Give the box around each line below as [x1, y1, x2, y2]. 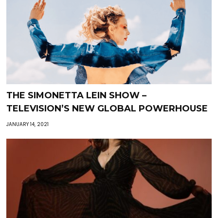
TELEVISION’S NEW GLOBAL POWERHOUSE [6, 103, 208, 114]
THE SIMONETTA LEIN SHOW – [6, 90, 147, 101]
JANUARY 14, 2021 [6, 121, 49, 128]
